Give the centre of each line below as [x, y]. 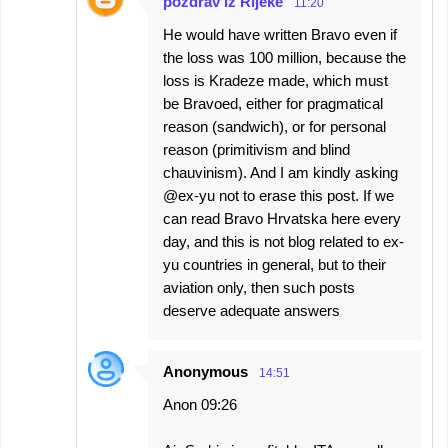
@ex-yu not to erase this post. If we [278, 196]
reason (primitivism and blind [256, 150]
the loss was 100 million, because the [284, 58]
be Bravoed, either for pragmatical [273, 104]
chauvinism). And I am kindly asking [280, 173]
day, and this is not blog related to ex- [283, 242]
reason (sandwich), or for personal [274, 127]
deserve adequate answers [251, 311]
